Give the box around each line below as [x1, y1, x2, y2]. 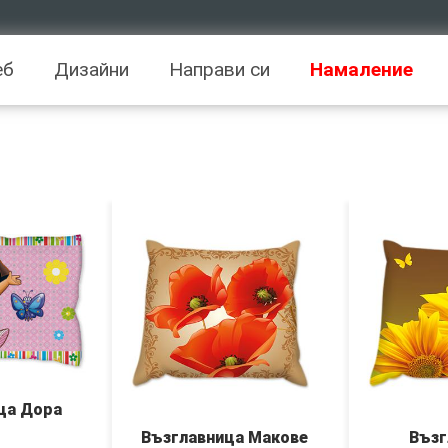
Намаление [310, 58, 413, 81]
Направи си [169, 58, 270, 81]
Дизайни [54, 58, 129, 81]
